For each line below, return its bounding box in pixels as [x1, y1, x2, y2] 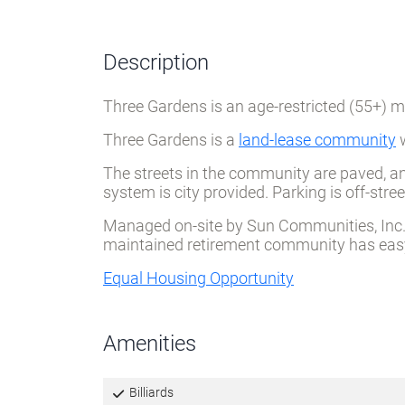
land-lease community [239, 130, 396, 150]
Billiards [126, 385, 174, 400]
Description [103, 50, 209, 76]
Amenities [103, 331, 196, 357]
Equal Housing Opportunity [103, 268, 294, 288]
